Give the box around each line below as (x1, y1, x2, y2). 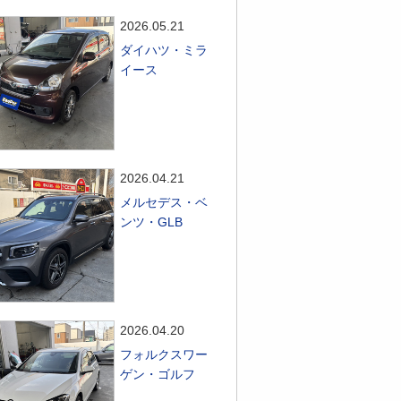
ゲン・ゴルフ (120, 367, 196, 381)
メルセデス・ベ (120, 195, 209, 209)
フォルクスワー (120, 347, 209, 362)
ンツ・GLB (120, 215, 183, 229)
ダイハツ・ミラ (120, 43, 209, 57)
